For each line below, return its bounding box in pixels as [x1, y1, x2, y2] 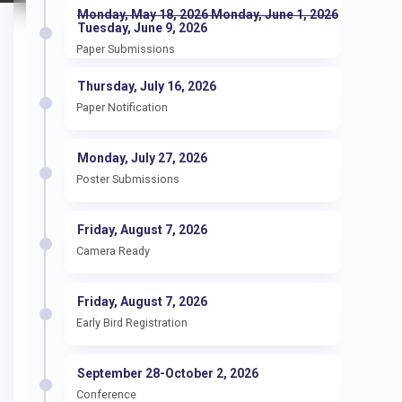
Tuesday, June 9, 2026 [77, 20, 207, 35]
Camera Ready [75, 243, 150, 258]
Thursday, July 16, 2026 [77, 78, 216, 93]
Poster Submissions [75, 171, 179, 186]
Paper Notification [75, 100, 168, 114]
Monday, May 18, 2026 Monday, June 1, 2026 [77, 6, 338, 22]
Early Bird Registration [75, 315, 188, 329]
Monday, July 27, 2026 [77, 150, 207, 165]
